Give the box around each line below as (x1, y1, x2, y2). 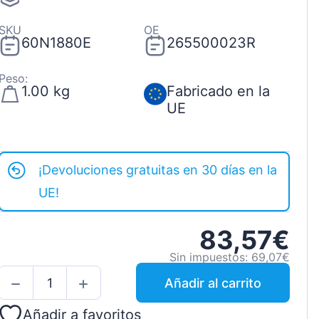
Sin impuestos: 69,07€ (169, 250, 290, 265)
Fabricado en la (166, 83, 270, 100)
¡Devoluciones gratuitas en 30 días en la (38, 162, 277, 178)
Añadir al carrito (164, 275, 261, 291)
